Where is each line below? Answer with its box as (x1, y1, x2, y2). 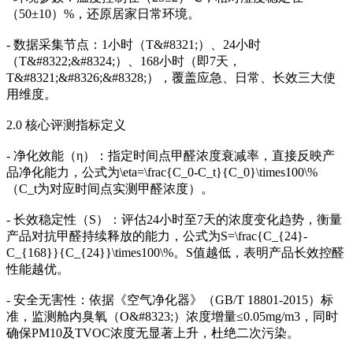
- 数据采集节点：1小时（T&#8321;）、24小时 (6, 38, 261, 52)
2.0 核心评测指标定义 (6, 118, 126, 132)
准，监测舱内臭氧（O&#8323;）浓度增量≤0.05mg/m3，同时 (6, 310, 338, 324)
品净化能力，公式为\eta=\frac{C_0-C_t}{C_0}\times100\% (6, 165, 318, 180)
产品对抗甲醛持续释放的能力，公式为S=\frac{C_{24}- (6, 229, 307, 243)
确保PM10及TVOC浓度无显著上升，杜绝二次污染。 (6, 326, 299, 340)
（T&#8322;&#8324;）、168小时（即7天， (6, 54, 241, 69)
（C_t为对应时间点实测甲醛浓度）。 (6, 182, 214, 196)
